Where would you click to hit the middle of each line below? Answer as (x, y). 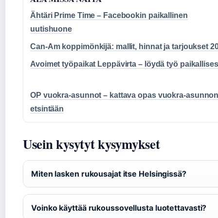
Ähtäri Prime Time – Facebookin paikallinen (109, 15)
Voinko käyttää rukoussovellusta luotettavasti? (119, 208)
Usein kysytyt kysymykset (91, 144)
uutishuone (51, 29)
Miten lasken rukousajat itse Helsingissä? (109, 174)
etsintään (47, 109)
